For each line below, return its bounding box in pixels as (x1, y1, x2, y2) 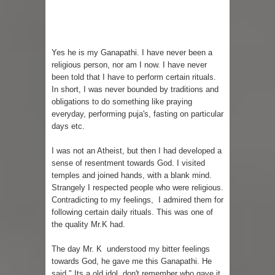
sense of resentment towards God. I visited (52, 158, 205, 168)
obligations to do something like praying (52, 97, 192, 107)
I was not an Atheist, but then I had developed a (52, 146, 222, 156)
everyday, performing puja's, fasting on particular (52, 109, 223, 119)
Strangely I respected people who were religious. (52, 183, 223, 193)
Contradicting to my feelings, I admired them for (52, 195, 223, 205)
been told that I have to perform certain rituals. (52, 72, 216, 82)
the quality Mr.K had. (52, 220, 125, 230)
